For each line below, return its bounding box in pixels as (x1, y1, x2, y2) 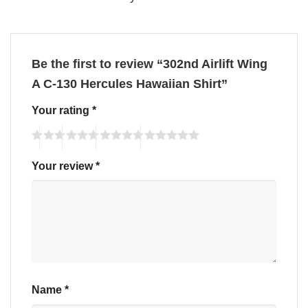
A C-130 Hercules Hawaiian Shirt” (32, 77, 231, 91)
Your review (32, 159, 96, 172)
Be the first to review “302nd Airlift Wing (32, 57, 267, 71)
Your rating (32, 104, 92, 117)
